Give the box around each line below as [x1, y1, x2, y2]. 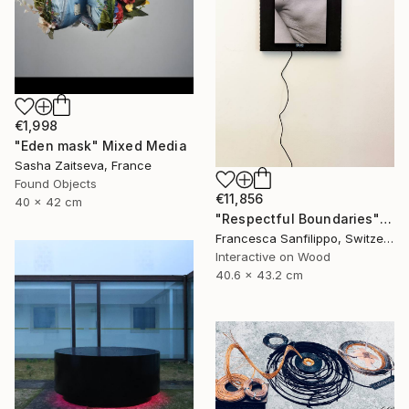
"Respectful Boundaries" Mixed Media [379, 211, 392, 227]
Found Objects [15, 175, 97, 191]
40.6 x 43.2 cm [215, 267, 303, 283]
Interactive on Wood [215, 249, 330, 265]
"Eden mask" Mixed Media [15, 137, 187, 153]
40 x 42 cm [15, 194, 82, 209]
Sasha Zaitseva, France [15, 157, 152, 173]
